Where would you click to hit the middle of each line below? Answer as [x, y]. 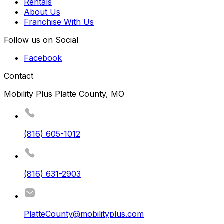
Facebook [43, 58]
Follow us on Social [41, 40]
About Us [42, 12]
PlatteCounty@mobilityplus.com [84, 214]
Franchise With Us [59, 22]
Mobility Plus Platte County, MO [64, 94]
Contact [19, 76]
